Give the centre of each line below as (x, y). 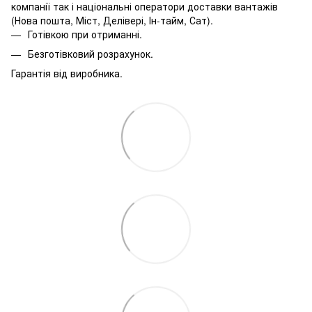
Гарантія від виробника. (67, 73)
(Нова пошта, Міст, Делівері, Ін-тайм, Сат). (112, 20)
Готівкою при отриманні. (85, 34)
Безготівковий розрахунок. (91, 53)
